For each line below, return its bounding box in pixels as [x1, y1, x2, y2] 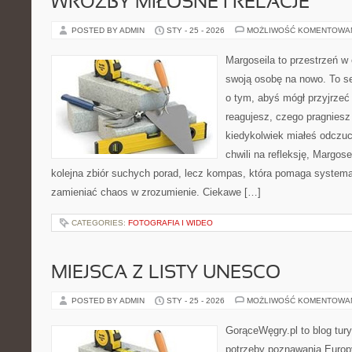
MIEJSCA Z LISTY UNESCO [51, 265, 280, 282]
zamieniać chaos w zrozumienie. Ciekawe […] [51, 186, 261, 198]
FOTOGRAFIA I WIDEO [128, 218, 213, 227]
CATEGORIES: [71, 218, 128, 227]
